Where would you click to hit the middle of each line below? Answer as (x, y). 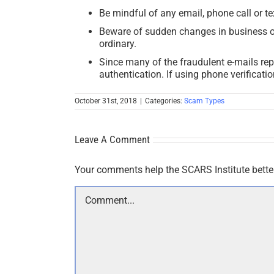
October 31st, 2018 (106, 101)
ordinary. (118, 44)
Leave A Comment (112, 140)
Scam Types (204, 101)
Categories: (165, 101)
